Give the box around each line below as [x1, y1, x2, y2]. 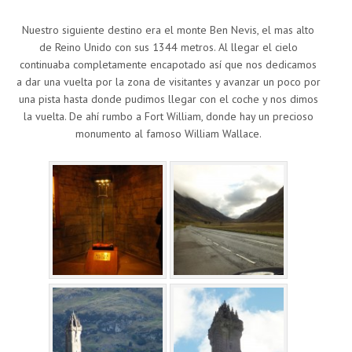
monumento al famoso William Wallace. [75, 126, 262, 141]
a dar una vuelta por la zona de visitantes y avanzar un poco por [16, 74, 321, 89]
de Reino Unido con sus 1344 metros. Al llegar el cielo [38, 39, 298, 54]
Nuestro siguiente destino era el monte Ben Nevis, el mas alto [22, 22, 314, 37]
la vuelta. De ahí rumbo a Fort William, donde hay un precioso [23, 108, 313, 123]
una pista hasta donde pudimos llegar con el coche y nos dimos [18, 91, 318, 106]
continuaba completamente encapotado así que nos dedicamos [20, 57, 317, 71]
